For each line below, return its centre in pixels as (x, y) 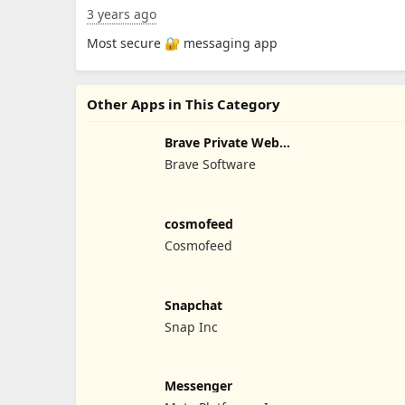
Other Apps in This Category (184, 104)
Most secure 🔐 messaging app (182, 43)
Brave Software (210, 164)
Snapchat (193, 305)
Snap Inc (191, 326)
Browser (190, 156)
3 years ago (122, 14)
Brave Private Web (221, 142)
